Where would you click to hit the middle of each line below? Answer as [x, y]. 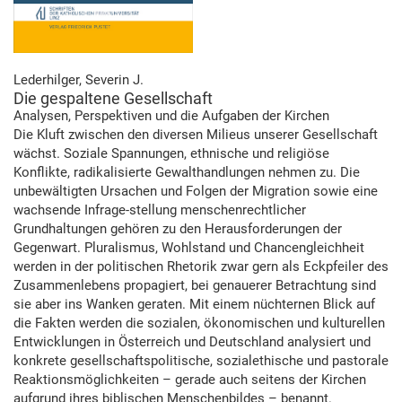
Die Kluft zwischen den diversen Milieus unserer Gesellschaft [196, 135]
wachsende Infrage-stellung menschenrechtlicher [160, 210]
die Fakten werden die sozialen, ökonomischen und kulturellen [199, 323]
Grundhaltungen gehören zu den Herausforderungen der [178, 229]
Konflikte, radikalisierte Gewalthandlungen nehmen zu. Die [187, 173]
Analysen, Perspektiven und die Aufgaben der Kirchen [171, 116]
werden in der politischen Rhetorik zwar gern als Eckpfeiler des [201, 267]
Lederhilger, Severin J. [79, 80]
